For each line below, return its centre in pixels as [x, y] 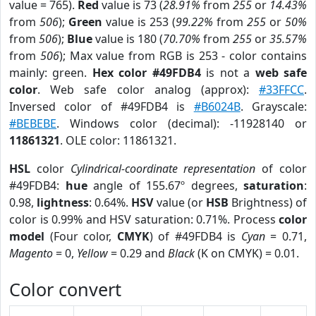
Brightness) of [267, 202]
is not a [228, 73]
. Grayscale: [274, 107]
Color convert [65, 289]
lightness [63, 202]
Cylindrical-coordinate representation [163, 169]
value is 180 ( [128, 39]
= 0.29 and [138, 253]
